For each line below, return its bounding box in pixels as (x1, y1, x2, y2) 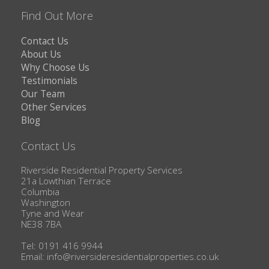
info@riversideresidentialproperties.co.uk (47, 250, 219, 264)
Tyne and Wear (21, 207, 84, 220)
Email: (21, 250, 47, 264)
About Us (21, 48, 61, 61)
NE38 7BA (21, 218, 61, 231)
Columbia (21, 186, 59, 199)
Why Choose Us (21, 61, 89, 74)
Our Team (21, 88, 65, 101)
